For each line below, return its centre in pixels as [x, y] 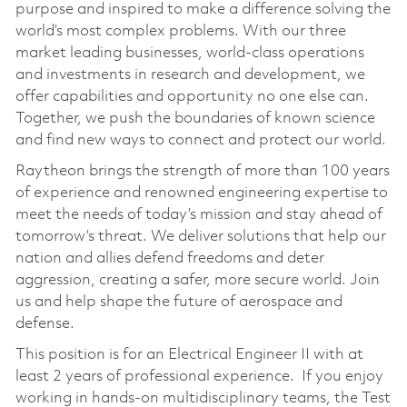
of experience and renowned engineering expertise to [201, 193]
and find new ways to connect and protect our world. [202, 140]
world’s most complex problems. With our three [180, 31]
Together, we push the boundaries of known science [195, 118]
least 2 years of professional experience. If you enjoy [199, 376]
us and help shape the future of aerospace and [179, 302]
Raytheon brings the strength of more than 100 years [202, 171]
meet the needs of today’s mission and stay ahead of [199, 214]
